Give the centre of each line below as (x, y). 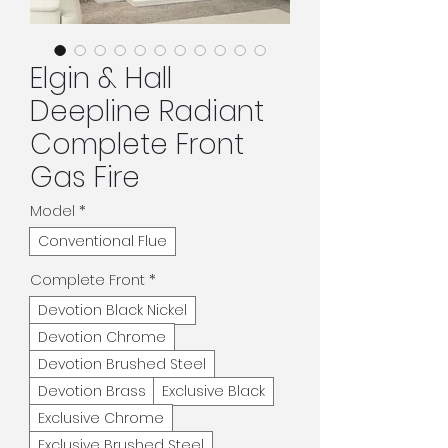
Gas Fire (85, 177)
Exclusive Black (213, 391)
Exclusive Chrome (101, 418)
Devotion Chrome (102, 337)
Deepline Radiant (147, 111)
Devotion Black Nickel (112, 310)
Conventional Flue (102, 241)
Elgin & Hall (101, 78)
